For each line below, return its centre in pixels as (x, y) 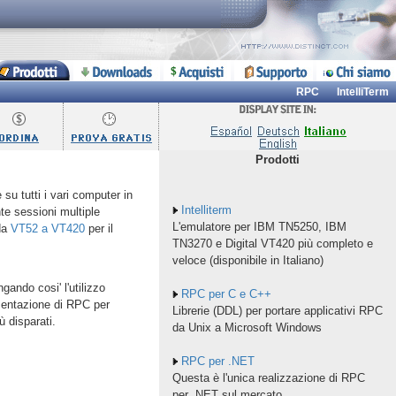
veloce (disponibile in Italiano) (247, 260)
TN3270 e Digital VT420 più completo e (272, 244)
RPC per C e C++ (226, 294)
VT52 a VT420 (47, 228)
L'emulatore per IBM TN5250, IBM (259, 227)
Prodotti (278, 160)
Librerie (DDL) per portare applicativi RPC (277, 311)
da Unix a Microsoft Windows (247, 327)
